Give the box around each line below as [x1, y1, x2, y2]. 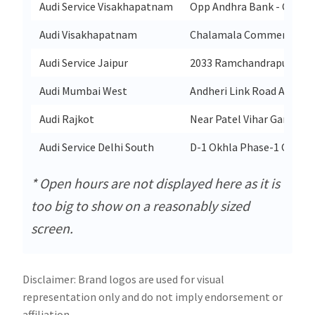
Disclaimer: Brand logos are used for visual [22, 271, 224, 286]
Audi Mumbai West [39, 83, 127, 98]
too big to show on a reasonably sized [31, 196, 250, 214]
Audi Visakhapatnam [39, 27, 137, 41]
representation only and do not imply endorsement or [22, 289, 283, 304]
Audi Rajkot [39, 111, 94, 126]
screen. [31, 219, 73, 237]
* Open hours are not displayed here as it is [31, 174, 280, 192]
